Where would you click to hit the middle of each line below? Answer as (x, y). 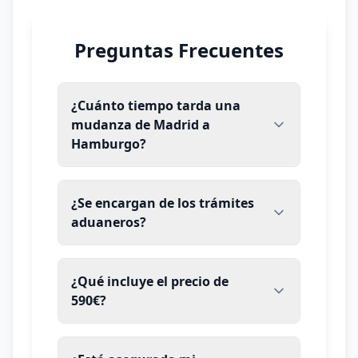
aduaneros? (109, 222)
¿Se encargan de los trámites (163, 203)
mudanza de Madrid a (141, 125)
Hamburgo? (109, 144)
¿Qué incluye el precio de (150, 281)
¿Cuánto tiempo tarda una (156, 105)
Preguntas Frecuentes (179, 50)
